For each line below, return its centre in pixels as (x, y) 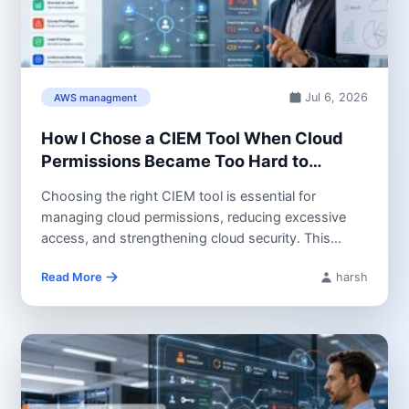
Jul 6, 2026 (337, 97)
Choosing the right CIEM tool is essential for (178, 196)
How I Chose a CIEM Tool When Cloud (192, 138)
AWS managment (96, 97)
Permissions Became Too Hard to (174, 161)
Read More (71, 277)
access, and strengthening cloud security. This (185, 238)
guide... (63, 259)
